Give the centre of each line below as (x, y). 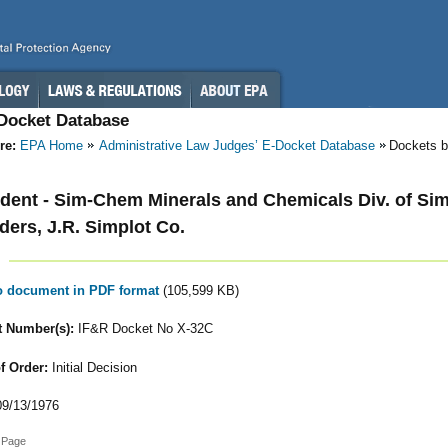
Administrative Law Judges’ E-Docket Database (237, 145)
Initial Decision (92, 367)
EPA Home (51, 145)
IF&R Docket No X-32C (143, 329)
